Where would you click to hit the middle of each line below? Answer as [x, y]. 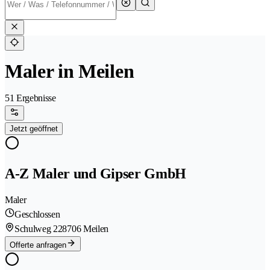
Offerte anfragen [38, 245]
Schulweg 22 [39, 229]
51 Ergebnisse [30, 98]
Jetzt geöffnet [34, 129]
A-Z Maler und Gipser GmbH [96, 174]
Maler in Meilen [70, 71]
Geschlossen [37, 215]
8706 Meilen [85, 229]
